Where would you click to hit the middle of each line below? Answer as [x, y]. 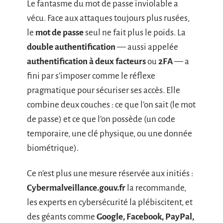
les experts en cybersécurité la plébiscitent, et [110, 202]
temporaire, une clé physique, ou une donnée [110, 133]
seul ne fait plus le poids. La [135, 32]
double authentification [71, 47]
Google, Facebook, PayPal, [145, 217]
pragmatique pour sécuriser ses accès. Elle [104, 90]
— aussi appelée [147, 47]
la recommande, [156, 188]
